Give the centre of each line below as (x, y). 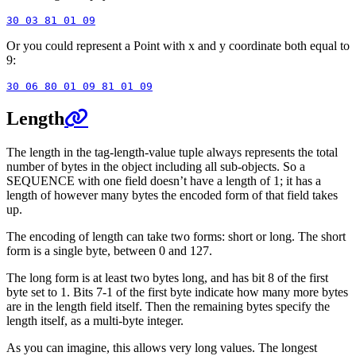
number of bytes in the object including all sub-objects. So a (156, 166)
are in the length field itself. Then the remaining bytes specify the (168, 306)
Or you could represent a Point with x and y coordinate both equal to (178, 45)
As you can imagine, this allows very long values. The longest (162, 347)
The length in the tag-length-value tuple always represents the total (172, 152)
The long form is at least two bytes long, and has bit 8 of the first (167, 277)
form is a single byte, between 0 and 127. (109, 250)
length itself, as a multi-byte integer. (95, 320)
